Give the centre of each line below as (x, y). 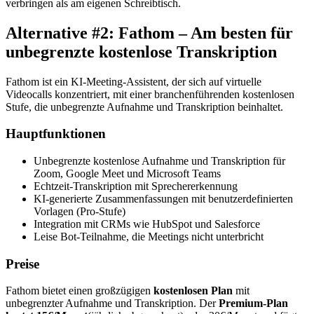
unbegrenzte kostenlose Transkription (141, 52)
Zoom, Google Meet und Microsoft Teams (127, 174)
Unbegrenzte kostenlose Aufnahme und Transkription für (159, 161)
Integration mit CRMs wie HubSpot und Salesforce (147, 224)
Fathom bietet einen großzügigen (80, 291)
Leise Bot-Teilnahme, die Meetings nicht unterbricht (149, 237)
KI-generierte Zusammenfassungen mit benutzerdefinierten (163, 199)
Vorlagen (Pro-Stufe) (80, 212)
